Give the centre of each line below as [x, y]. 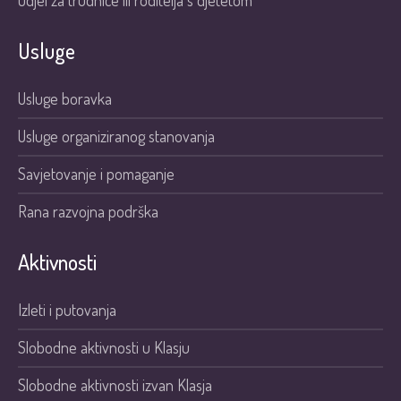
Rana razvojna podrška [89, 212]
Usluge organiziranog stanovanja [117, 137]
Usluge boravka [65, 99]
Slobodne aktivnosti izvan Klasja [115, 385]
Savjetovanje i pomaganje [98, 174]
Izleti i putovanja [68, 310]
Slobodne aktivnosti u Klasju [104, 348]
